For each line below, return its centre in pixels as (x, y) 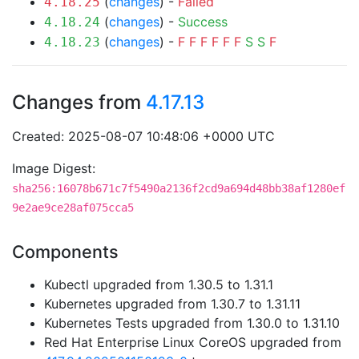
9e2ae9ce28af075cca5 (73, 208)
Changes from (79, 102)
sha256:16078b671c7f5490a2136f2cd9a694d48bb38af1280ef (179, 188)
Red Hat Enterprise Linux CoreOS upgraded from (193, 342)
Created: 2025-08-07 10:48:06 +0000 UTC (143, 136)
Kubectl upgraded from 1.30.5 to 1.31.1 (159, 284)
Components (65, 252)
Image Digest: (54, 168)
